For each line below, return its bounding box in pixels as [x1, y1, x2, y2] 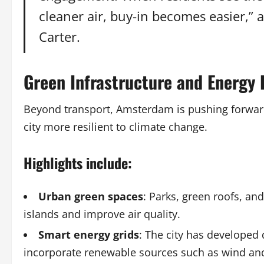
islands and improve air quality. [24, 207, 180, 221]
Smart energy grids [38, 227, 139, 242]
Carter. [38, 28, 80, 46]
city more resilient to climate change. [24, 120, 207, 134]
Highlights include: [24, 152, 132, 173]
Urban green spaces [38, 189, 143, 203]
